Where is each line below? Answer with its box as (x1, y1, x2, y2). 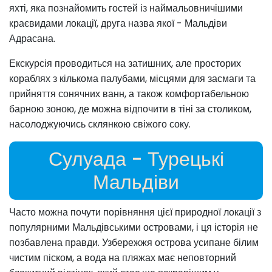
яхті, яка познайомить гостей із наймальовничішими (9, 1, 243, 16)
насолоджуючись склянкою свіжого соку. (9, 117, 191, 132)
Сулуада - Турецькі (48, 145, 224, 173)
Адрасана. (9, 32, 55, 46)
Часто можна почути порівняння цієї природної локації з (9, 205, 261, 220)
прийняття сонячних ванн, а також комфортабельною (9, 87, 249, 101)
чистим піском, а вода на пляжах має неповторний (9, 251, 236, 265)
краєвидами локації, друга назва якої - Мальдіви (9, 16, 227, 31)
